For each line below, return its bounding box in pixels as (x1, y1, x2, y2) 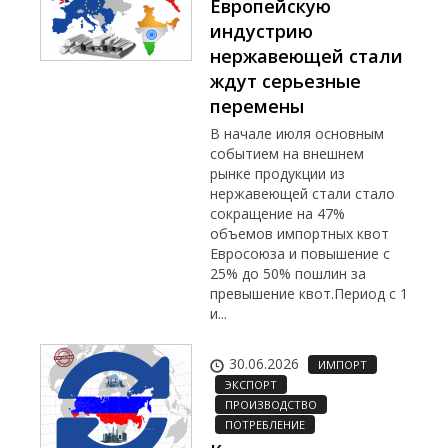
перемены (210, 94, 304, 119)
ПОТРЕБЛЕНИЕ (225, 417, 305, 433)
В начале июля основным (210, 124, 384, 144)
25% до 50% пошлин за (210, 264, 366, 284)
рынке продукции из (210, 164, 345, 184)
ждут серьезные (210, 69, 361, 94)
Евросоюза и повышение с (210, 244, 390, 264)
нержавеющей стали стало (210, 184, 395, 204)
